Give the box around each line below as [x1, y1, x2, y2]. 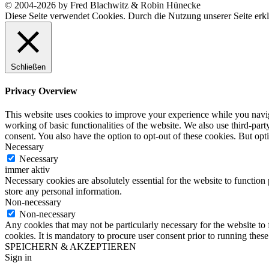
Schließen [11, 62, 46, 71]
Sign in [5, 252, 32, 263]
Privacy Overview [5, 85, 77, 96]
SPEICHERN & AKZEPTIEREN [5, 241, 136, 252]
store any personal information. [5, 186, 122, 197]
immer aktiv [5, 165, 50, 175]
